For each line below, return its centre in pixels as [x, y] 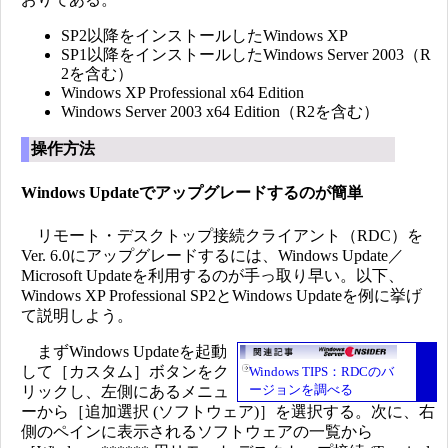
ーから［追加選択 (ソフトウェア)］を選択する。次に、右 [228, 411]
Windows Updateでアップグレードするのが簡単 [192, 193]
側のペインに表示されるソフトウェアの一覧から [197, 431]
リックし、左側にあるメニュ [125, 391]
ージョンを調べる [301, 389]
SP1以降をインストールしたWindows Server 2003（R [246, 55]
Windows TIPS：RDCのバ [321, 371]
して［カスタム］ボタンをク [125, 371]
